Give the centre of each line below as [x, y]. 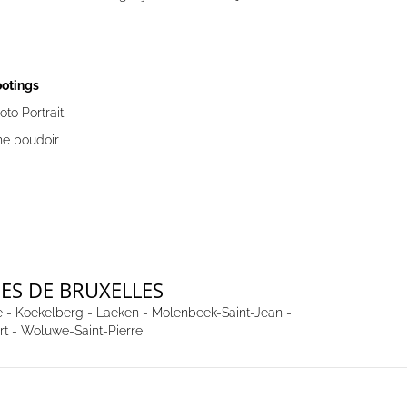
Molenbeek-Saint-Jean [217, 313]
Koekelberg [49, 313]
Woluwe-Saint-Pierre [81, 331]
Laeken [117, 313]
